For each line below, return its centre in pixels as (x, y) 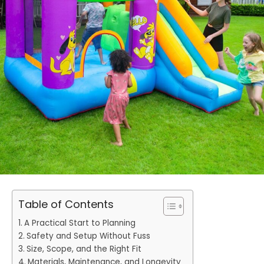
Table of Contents (66, 204)
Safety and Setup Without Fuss (88, 236)
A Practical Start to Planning (80, 223)
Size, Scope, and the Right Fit (84, 249)
